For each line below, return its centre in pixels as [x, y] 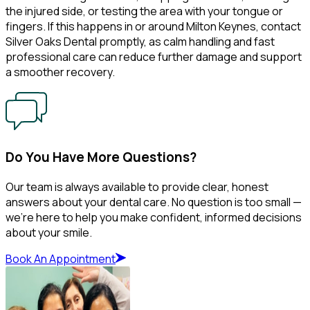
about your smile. [49, 232]
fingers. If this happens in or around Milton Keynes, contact [153, 26]
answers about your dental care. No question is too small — [154, 202]
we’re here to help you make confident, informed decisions [154, 217]
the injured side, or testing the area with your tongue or [144, 11]
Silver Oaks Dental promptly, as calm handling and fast [140, 41]
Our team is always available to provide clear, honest [137, 186]
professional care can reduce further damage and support [154, 56]
